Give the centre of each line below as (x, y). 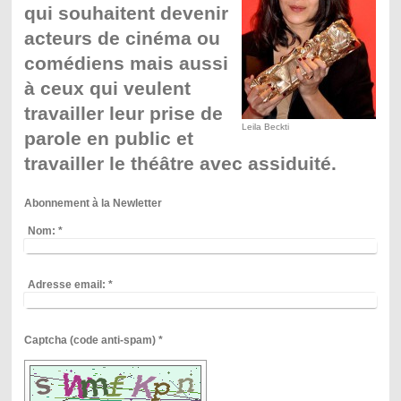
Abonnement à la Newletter (93, 203)
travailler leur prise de (123, 113)
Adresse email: (66, 285)
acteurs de (72, 38)
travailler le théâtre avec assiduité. (180, 163)
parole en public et (108, 138)
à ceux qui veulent (107, 88)
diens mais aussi (151, 63)
